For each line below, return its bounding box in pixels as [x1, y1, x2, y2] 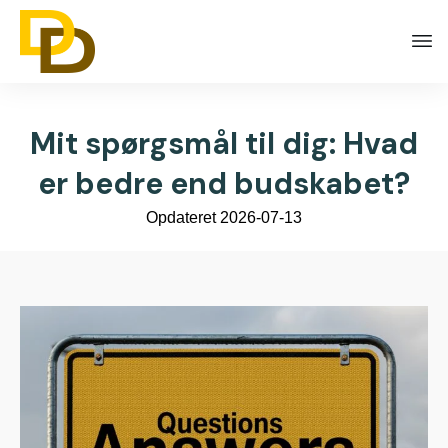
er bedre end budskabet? [38, 163, 410, 203]
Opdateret [146, 208, 220, 226]
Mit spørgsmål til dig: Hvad [30, 123, 418, 163]
